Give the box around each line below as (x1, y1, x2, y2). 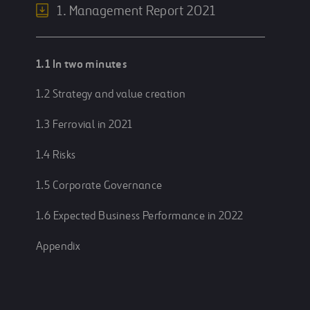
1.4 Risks (36, 149, 76, 162)
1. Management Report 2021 (57, 4, 216, 19)
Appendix (36, 240, 81, 253)
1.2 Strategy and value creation (36, 88, 186, 101)
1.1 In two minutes (36, 57, 127, 71)
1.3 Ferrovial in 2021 (36, 118, 133, 131)
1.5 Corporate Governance (36, 179, 163, 192)
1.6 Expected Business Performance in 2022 (36, 210, 244, 223)
